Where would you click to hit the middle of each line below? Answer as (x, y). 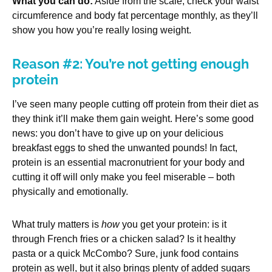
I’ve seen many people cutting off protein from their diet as (135, 104)
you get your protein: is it (173, 225)
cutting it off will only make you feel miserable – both (124, 177)
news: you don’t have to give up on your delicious (118, 134)
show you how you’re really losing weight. (102, 30)
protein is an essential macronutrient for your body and (128, 163)
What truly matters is (57, 225)
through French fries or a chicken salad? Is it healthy (124, 239)
